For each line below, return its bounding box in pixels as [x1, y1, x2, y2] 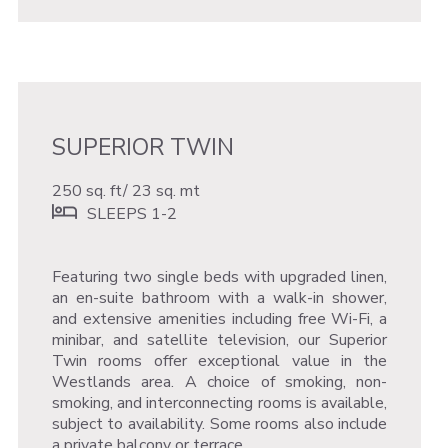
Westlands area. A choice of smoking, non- [51, 370, 388, 393]
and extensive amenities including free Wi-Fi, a [51, 307, 388, 330]
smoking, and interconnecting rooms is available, [51, 391, 388, 414]
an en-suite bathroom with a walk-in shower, [51, 286, 388, 309]
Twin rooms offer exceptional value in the [51, 349, 388, 372]
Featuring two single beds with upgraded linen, [51, 265, 388, 288]
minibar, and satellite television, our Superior [51, 328, 388, 351]
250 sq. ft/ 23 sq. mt [51, 179, 204, 202]
